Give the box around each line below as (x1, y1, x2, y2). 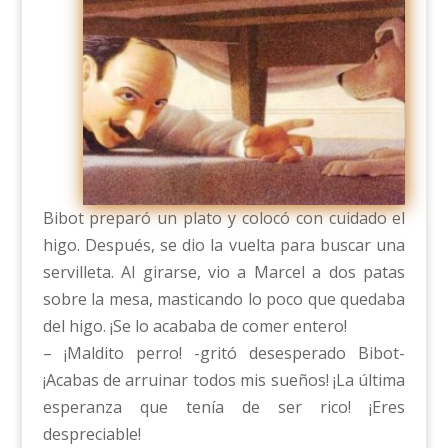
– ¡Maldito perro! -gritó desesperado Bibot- (42, 342, 406, 365)
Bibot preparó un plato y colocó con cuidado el (42, 207, 406, 230)
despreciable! (42, 423, 141, 446)
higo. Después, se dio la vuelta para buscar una (42, 234, 406, 257)
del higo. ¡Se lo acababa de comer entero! (42, 315, 347, 338)
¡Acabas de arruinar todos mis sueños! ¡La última (42, 369, 406, 392)
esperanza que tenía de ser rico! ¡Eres (42, 396, 406, 419)
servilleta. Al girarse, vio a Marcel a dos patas (42, 261, 406, 284)
